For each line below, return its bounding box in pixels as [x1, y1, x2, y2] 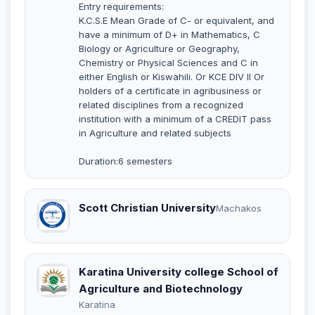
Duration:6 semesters [79, 155, 172, 167]
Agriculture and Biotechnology [79, 281, 243, 295]
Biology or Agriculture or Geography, [79, 42, 240, 54]
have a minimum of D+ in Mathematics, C [79, 28, 260, 40]
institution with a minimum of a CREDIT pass [79, 112, 271, 124]
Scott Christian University [79, 201, 216, 215]
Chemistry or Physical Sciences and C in [79, 56, 258, 68]
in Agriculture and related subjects [79, 127, 231, 139]
